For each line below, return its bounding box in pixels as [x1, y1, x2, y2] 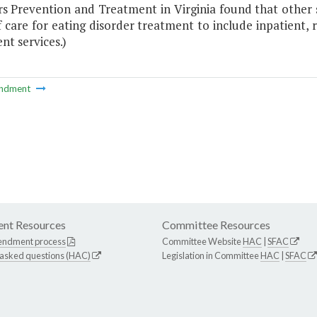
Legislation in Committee [162, 250, 260, 262]
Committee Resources [162, 218, 270, 232]
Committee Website [162, 236, 243, 248]
